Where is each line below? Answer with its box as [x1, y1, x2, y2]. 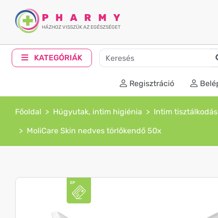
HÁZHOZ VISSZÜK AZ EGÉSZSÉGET [42, 24, 121, 30]
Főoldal [15, 107, 41, 116]
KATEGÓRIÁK [32, 53, 83, 62]
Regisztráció [129, 79, 174, 88]
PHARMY [42, 12, 127, 24]
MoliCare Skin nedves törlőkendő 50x [27, 126, 162, 135]
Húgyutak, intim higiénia [53, 107, 142, 116]
